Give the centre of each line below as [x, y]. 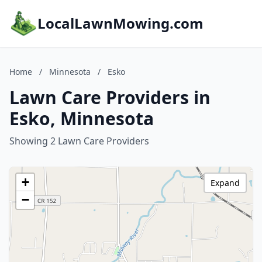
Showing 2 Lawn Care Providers [79, 141]
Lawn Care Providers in [110, 97]
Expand [225, 183]
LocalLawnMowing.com [120, 23]
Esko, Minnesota [82, 118]
